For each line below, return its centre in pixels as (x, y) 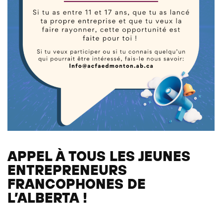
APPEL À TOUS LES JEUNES (99, 156)
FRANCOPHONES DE (77, 183)
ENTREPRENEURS (67, 169)
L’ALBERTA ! (47, 197)
